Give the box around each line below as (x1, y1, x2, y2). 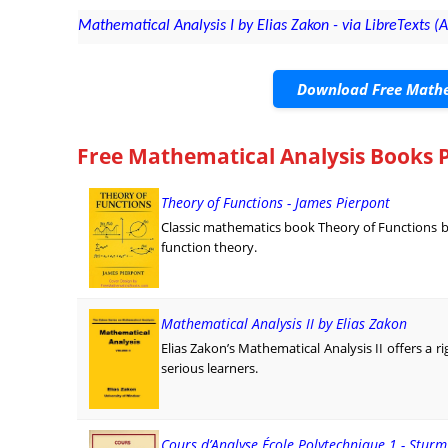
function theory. (160, 237, 257, 256)
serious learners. (160, 358, 258, 377)
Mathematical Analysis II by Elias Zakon (160, 313, 407, 333)
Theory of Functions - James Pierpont (160, 192, 390, 212)
